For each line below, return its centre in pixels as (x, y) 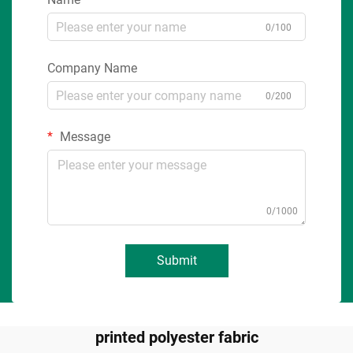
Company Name (92, 68)
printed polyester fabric (176, 337)
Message (84, 137)
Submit (176, 260)
